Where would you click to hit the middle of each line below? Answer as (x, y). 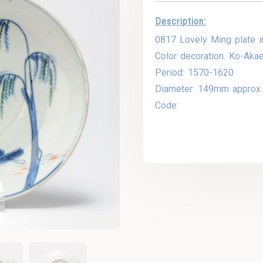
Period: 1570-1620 (195, 72)
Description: (181, 21)
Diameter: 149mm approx (208, 89)
